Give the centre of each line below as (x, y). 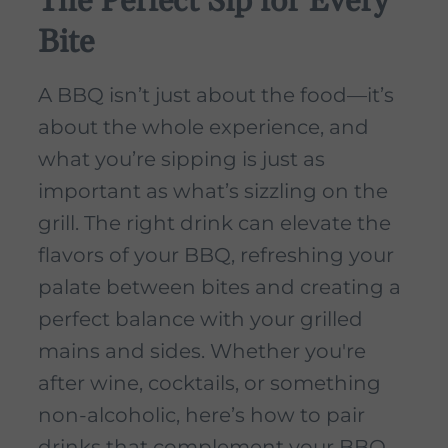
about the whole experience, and (203, 127)
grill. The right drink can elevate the (214, 223)
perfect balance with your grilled (200, 319)
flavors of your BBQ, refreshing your (216, 255)
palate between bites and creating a (219, 287)
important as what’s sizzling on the (213, 191)
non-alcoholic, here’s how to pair (201, 415)
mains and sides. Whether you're (202, 351)
